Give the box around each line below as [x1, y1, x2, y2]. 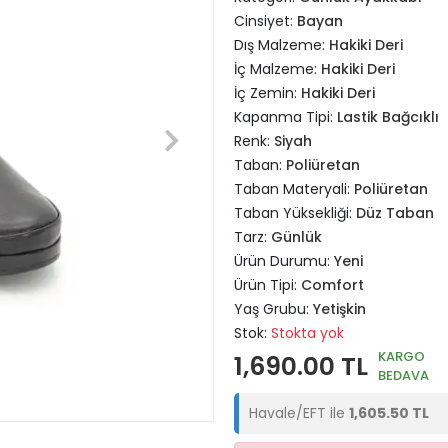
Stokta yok [271, 323, 344, 343]
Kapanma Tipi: [234, 107, 337, 127]
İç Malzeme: [234, 59, 321, 79]
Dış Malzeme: [234, 35, 329, 55]
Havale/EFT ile [249, 403, 349, 423]
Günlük [271, 227, 322, 247]
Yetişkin [313, 299, 366, 319]
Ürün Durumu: [234, 251, 334, 271]
